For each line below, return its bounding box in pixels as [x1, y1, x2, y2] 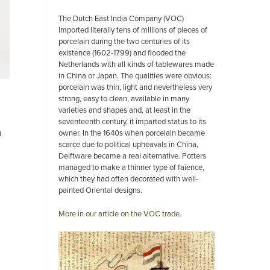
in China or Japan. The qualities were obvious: [58, 70, 212, 81]
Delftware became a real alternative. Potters [58, 150, 206, 161]
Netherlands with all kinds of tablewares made [58, 58, 214, 69]
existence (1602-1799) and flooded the [58, 47, 186, 58]
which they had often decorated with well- [58, 173, 198, 184]
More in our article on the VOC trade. [58, 208, 181, 219]
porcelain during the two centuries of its [58, 36, 190, 46]
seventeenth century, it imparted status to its [58, 116, 206, 127]
